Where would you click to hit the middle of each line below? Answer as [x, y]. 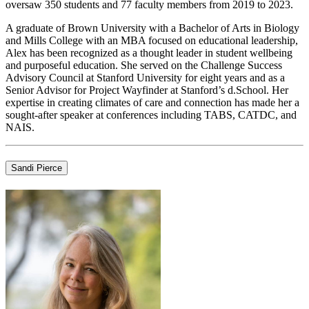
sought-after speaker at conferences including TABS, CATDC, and [151, 115]
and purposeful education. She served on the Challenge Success [144, 66]
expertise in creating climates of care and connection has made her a [152, 103]
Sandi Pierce [37, 168]
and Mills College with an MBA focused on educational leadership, [152, 41]
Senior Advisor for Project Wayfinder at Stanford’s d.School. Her [147, 90]
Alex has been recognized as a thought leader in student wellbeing [149, 53]
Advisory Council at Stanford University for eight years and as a [145, 78]
